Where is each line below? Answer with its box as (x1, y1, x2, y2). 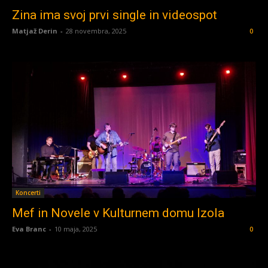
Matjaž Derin (12, 26, 57, 35)
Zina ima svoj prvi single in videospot (12, 7, 217, 22)
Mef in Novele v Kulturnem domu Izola (12, 206, 224, 221)
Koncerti (16, 188, 41, 197)
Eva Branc (12, 224, 46, 234)
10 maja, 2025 (54, 224, 97, 234)
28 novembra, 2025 (66, 26, 126, 35)
